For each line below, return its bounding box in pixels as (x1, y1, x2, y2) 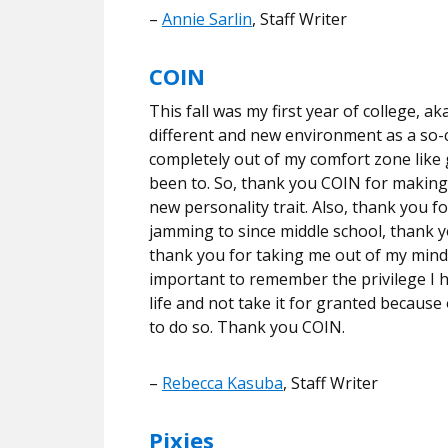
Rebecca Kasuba (162, 371, 283, 394)
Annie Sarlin (162, 7, 252, 30)
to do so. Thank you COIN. (149, 315, 349, 338)
